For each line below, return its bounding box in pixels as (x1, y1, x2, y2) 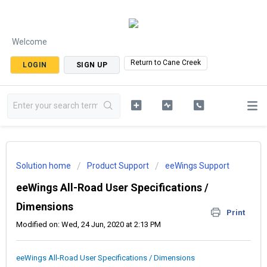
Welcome (12, 37, 47, 46)
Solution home (16, 161, 73, 170)
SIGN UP (76, 61, 107, 69)
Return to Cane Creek (131, 58, 201, 67)
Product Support (87, 161, 149, 170)
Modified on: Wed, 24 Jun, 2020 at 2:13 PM (16, 220, 161, 229)
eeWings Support (165, 161, 229, 170)
